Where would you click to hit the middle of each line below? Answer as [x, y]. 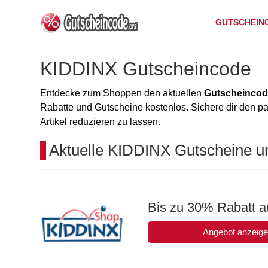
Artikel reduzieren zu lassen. [100, 122]
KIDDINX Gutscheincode [146, 69]
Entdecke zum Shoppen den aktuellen [122, 93]
